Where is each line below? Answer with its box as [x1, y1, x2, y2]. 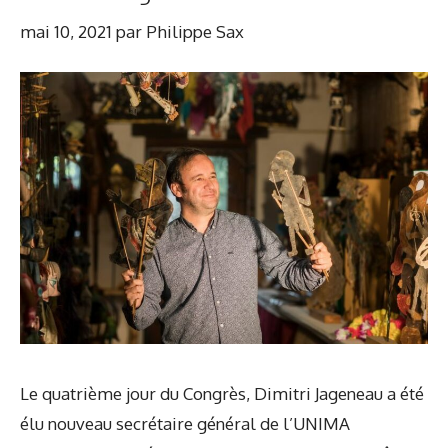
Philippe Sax [146, 20, 244, 42]
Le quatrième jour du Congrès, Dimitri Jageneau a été [20, 382, 424, 404]
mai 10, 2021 [20, 20, 112, 42]
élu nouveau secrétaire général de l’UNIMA [20, 412, 350, 434]
